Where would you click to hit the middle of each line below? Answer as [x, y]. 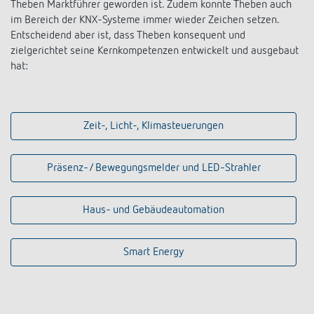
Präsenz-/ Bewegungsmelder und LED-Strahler [153, 169]
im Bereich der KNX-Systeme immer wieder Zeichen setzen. [145, 21]
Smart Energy [153, 253]
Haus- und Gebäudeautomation [153, 211]
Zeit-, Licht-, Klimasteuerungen [153, 127]
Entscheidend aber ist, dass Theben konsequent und [128, 36]
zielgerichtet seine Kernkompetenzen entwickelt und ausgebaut [155, 52]
